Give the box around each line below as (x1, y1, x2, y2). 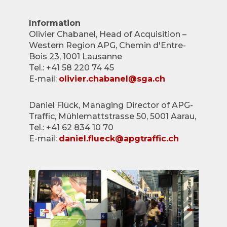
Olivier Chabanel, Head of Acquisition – (28, 29, 186, 39)
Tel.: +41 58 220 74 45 (28, 63, 114, 72)
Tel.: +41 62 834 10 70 (28, 123, 113, 132)
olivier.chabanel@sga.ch (58, 74, 165, 84)
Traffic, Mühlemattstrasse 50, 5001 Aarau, (28, 111, 196, 121)
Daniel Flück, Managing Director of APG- (28, 100, 193, 110)
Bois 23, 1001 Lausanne (28, 52, 122, 61)
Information (28, 18, 81, 28)
